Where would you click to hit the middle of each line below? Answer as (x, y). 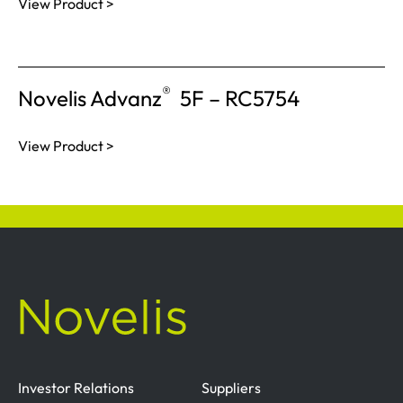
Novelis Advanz (90, 98)
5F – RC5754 (235, 98)
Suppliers (231, 388)
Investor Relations (76, 388)
